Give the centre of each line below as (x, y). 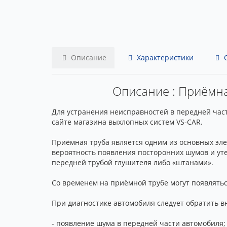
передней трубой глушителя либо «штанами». (133, 162)
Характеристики (164, 58)
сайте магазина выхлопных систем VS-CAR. (127, 122)
